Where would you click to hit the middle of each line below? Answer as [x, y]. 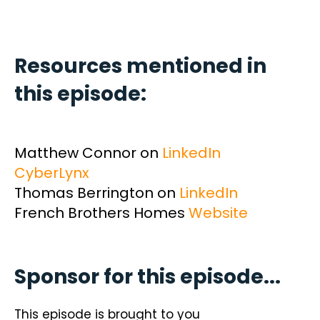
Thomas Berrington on [97, 192]
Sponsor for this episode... [147, 276]
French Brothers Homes [101, 212]
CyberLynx [52, 172]
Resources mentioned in [140, 66]
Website [218, 212]
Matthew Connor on [88, 152]
